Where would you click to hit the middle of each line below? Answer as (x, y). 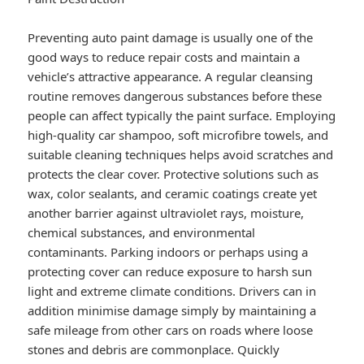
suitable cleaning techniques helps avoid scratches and (181, 155)
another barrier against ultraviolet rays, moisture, (166, 213)
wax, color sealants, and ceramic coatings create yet (173, 194)
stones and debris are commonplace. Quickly (154, 350)
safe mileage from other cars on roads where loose (171, 330)
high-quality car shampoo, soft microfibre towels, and (178, 135)
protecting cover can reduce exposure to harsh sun (170, 272)
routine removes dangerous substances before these (175, 96)
